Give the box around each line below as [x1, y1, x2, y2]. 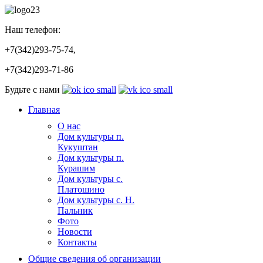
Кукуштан [58, 142, 98, 152]
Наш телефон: [5, 25, 60, 35]
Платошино [58, 184, 104, 194]
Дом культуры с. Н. [58, 195, 134, 205]
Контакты [58, 237, 97, 247]
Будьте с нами [5, 85, 62, 95]
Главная [28, 104, 60, 114]
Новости [58, 227, 92, 237]
